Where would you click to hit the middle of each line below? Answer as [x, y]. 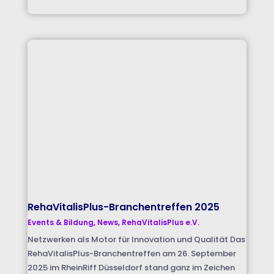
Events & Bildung [60, 222]
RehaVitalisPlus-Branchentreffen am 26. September [131, 253]
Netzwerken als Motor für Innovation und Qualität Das [136, 239]
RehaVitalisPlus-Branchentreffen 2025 [123, 207]
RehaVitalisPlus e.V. [160, 222]
